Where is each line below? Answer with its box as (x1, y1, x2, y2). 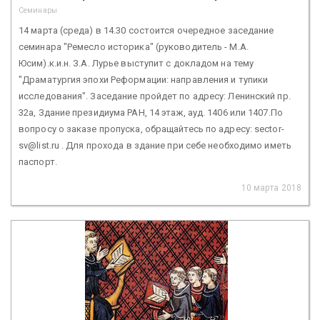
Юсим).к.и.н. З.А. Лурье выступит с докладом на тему (19, 57, 254, 69)
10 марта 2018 (241, 182, 301, 193)
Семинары (19, 5, 57, 15)
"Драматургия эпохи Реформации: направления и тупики (19, 74, 269, 85)
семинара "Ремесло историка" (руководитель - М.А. (19, 41, 249, 52)
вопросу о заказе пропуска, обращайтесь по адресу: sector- (19, 123, 284, 134)
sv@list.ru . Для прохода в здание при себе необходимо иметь (19, 139, 291, 151)
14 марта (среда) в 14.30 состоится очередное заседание (19, 24, 274, 36)
